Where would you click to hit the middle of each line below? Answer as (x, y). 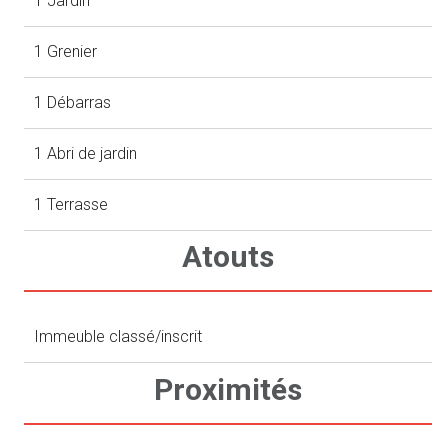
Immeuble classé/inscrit (118, 337)
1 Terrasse (71, 205)
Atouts (228, 257)
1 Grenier (66, 52)
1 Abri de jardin (86, 154)
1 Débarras (73, 103)
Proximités (228, 389)
